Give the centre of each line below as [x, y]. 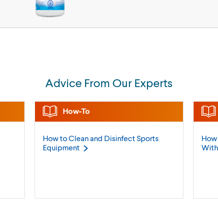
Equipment [61, 147]
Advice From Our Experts [109, 83]
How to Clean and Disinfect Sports [100, 138]
